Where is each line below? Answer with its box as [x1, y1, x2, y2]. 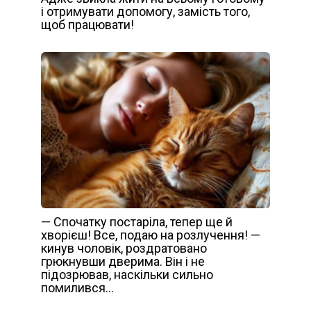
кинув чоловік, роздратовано [41, 240, 207, 255]
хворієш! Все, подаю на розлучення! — [41, 227, 260, 242]
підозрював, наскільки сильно [41, 267, 213, 282]
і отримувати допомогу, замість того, [41, 3, 250, 19]
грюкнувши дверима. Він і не [41, 253, 205, 269]
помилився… [41, 280, 114, 295]
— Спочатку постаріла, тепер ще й [41, 214, 233, 229]
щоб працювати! [41, 17, 134, 32]
